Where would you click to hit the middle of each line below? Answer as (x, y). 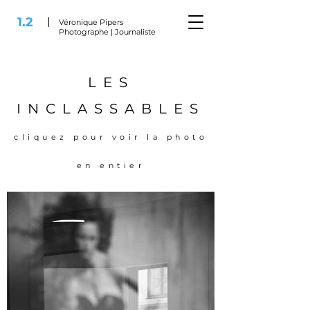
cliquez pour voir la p (94, 137)
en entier (111, 165)
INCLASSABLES (111, 109)
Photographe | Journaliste (107, 32)
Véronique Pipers (92, 22)
